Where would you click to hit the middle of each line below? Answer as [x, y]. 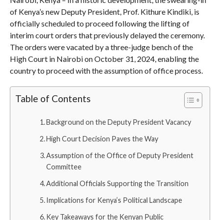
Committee [64, 167]
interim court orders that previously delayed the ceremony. [107, 35]
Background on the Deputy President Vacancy [119, 122]
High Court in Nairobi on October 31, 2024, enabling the [104, 59]
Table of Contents [53, 98]
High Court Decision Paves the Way [102, 139]
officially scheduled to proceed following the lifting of [99, 23]
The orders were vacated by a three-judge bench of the [101, 47]
